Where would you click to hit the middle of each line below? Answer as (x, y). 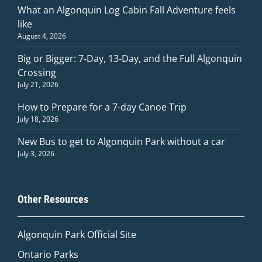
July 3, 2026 (36, 154)
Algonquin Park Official (69, 235)
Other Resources (53, 199)
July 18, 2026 (38, 119)
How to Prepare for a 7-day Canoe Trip (102, 107)
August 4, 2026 (42, 36)
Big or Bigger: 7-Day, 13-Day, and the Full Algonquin (130, 59)
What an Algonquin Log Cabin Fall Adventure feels (127, 10)
